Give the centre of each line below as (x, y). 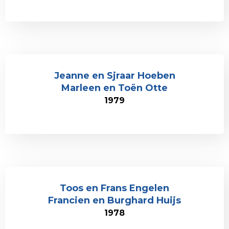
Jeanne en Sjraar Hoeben (114, 76)
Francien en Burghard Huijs (114, 200)
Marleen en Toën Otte (114, 88)
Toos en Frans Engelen (114, 188)
